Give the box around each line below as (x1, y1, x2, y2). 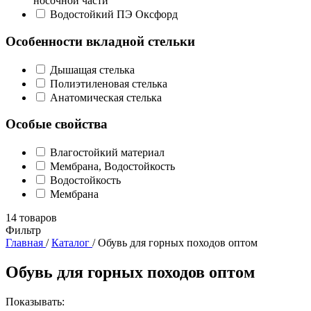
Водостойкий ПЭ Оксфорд (50, 8, 178, 21)
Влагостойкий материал (50, 146, 165, 158)
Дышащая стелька (50, 63, 135, 76)
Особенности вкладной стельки (6, 33, 195, 49)
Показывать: (6, 295, 65, 308)
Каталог (51, 236, 90, 249)
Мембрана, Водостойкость (50, 160, 175, 172)
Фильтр (6, 224, 41, 236)
